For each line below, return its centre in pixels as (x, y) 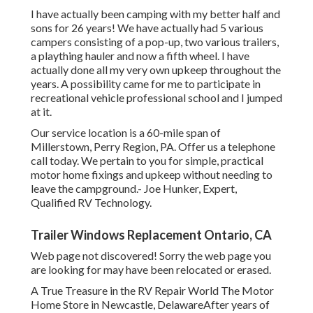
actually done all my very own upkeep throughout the (156, 70)
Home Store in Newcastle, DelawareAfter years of (150, 305)
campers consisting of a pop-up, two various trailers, (155, 42)
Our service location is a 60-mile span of (126, 133)
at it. (41, 112)
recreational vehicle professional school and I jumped (156, 98)
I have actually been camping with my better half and (155, 14)
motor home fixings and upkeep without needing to (152, 175)
